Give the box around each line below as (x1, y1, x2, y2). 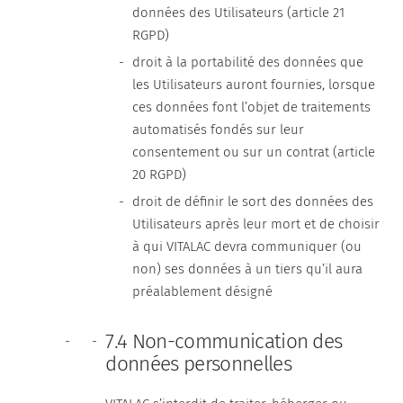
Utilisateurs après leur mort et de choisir (132, 216, 381, 232)
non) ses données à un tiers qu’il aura (132, 261, 363, 277)
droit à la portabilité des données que (132, 54, 364, 70)
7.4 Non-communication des (105, 329, 343, 354)
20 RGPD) (132, 166, 187, 183)
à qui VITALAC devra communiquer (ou (132, 238, 363, 255)
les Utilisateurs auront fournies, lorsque (132, 76, 376, 93)
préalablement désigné (132, 283, 273, 300)
